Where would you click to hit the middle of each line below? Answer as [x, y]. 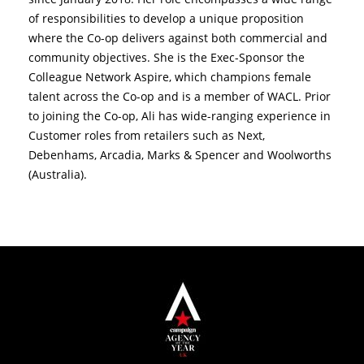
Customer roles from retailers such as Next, [147, 135]
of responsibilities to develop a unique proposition [166, 18]
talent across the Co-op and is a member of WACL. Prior [180, 96]
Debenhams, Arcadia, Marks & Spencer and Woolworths [180, 155]
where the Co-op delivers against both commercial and [178, 38]
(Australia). [58, 174]
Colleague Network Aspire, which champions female [170, 77]
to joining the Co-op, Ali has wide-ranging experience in [180, 116]
